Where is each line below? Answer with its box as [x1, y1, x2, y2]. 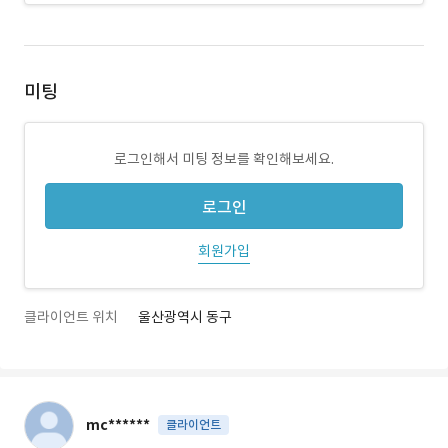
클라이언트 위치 [24, 308, 118, 326]
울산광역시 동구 [138, 308, 232, 326]
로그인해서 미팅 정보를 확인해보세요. [114, 150, 334, 168]
